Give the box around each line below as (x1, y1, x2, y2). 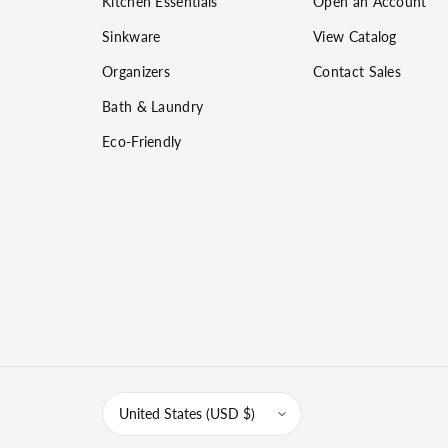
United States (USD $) (119, 405, 255, 423)
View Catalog (313, 27, 397, 45)
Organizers (102, 62, 170, 80)
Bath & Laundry (102, 97, 204, 115)
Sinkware (102, 27, 161, 45)
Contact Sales (313, 62, 402, 80)
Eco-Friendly (102, 132, 182, 150)
